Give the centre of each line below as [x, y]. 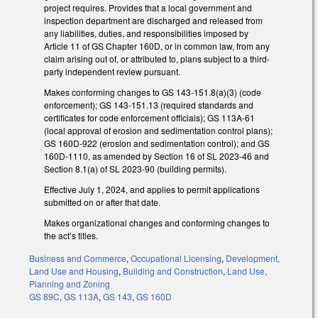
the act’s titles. [71, 235]
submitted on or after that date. [102, 202]
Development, [253, 258]
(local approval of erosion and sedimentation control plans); [158, 131]
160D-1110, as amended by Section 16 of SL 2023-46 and [157, 156]
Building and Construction [173, 271]
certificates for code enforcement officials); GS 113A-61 [149, 118]
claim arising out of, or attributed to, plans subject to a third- [157, 59]
